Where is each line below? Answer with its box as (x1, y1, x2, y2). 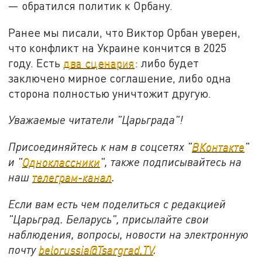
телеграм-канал (32, 170, 112, 184)
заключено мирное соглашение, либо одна (8, 71, 232, 85)
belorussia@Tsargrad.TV (39, 242, 154, 256)
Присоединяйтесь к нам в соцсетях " (8, 140, 192, 154)
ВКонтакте (192, 140, 245, 154)
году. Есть (8, 56, 64, 70)
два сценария (63, 56, 135, 70)
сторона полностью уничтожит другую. (8, 86, 212, 100)
